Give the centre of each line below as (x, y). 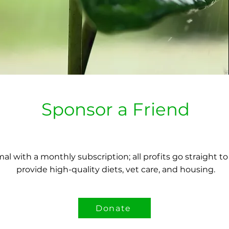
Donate (113, 208)
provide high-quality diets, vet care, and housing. (116, 169)
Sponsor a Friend (116, 109)
